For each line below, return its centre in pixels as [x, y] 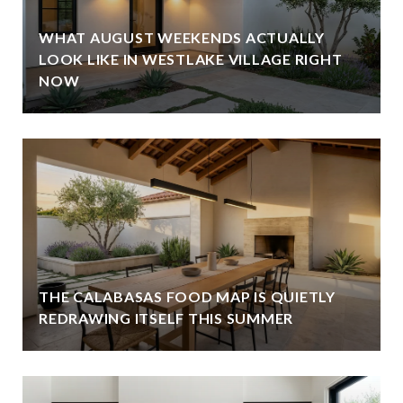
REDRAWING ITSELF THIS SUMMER [166, 318]
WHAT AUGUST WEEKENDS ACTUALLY [182, 37]
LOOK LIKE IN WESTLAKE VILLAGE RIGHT [191, 58]
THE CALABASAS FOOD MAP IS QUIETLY [187, 296]
